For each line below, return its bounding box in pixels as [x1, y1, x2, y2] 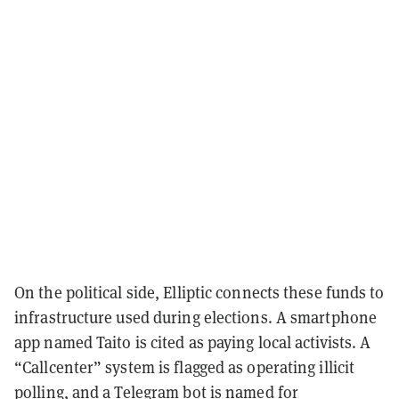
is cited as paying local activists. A [131, 331, 371, 353]
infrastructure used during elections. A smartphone [14, 306, 378, 328]
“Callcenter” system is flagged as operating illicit [14, 356, 355, 378]
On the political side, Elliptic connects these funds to [14, 281, 385, 303]
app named [14, 331, 96, 353]
